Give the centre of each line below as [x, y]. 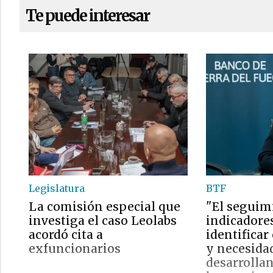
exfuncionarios [75, 249]
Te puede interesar [87, 16]
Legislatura [57, 188]
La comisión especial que [105, 207]
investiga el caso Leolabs [103, 221]
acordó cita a [66, 235]
